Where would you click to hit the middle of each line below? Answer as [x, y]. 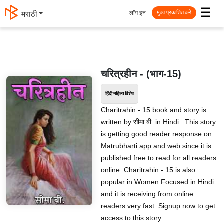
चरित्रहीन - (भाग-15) [141, 74]
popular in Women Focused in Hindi [157, 182]
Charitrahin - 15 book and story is [153, 110]
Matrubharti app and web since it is [156, 146]
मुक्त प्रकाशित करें [174, 13]
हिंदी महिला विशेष [119, 94]
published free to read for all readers [158, 158]
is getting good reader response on [156, 134]
